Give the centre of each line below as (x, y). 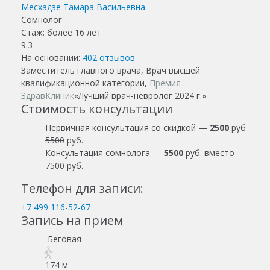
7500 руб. (64, 165)
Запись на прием (72, 220)
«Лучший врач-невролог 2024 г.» (140, 96)
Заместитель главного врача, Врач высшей (111, 70)
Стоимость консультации (97, 109)
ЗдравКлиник (48, 96)
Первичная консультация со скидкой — (127, 127)
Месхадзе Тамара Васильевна (83, 7)
